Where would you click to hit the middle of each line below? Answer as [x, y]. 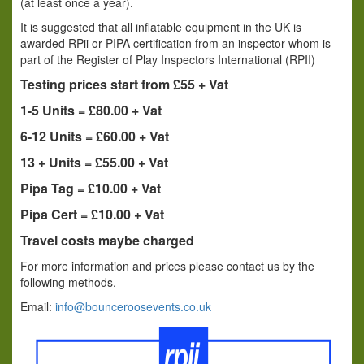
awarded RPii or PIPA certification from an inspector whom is [175, 43]
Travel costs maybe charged [107, 240]
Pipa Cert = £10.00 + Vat [92, 214]
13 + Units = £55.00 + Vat [94, 162]
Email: [38, 306]
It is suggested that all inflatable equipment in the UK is [161, 26]
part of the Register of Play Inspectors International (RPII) [168, 59]
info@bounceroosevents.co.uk [133, 306]
